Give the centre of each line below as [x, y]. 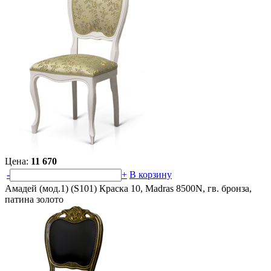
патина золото [34, 199]
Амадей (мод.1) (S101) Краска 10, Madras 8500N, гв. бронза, [128, 188]
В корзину [151, 174]
